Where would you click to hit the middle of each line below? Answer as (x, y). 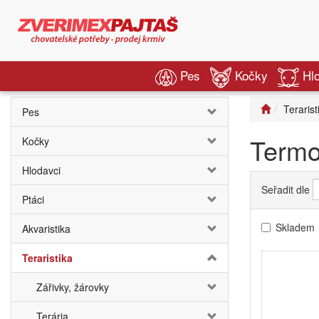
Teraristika (47, 258)
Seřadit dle (286, 189)
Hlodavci (41, 170)
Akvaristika (46, 229)
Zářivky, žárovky (73, 287)
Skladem (295, 228)
